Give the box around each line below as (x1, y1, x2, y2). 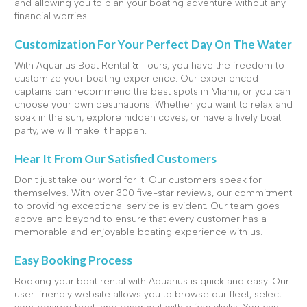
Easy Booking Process (14, 252, 132, 267)
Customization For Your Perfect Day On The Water (14, 36, 292, 51)
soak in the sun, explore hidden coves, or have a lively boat (14, 111, 281, 123)
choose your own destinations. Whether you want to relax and (14, 98, 293, 110)
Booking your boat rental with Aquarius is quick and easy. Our (14, 275, 289, 287)
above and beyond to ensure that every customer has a (14, 212, 267, 225)
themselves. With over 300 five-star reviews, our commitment (14, 186, 292, 199)
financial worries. (14, 10, 89, 22)
